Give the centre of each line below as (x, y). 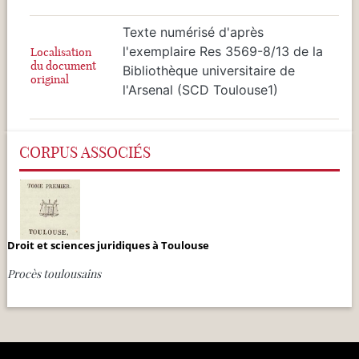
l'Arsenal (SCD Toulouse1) (200, 89)
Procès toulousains (54, 274)
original (50, 79)
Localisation (61, 52)
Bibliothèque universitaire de (209, 70)
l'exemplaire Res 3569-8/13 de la (223, 51)
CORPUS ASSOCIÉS (85, 152)
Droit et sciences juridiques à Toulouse (108, 245)
